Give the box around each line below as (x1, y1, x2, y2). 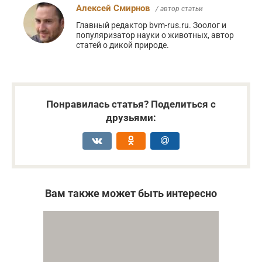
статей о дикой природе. (76, 40, 169, 50)
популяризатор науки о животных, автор (76, 30, 234, 40)
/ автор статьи (156, 4, 203, 13)
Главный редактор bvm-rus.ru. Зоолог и (76, 20, 226, 30)
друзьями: (106, 111, 156, 123)
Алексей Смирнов (76, 2, 150, 13)
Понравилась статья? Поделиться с (46, 98, 216, 110)
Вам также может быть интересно (45, 187, 217, 199)
